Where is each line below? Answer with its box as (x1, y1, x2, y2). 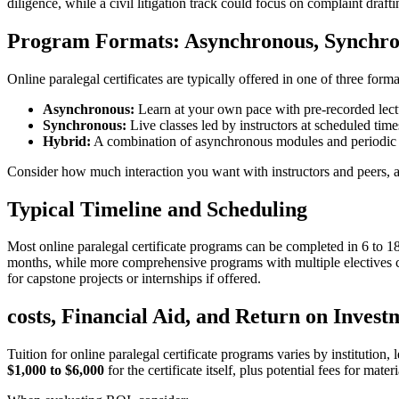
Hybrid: (43, 133, 91, 149)
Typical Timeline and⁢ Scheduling (7, 197, 307, 221)
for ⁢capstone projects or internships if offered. (7, 271, 261, 287)
